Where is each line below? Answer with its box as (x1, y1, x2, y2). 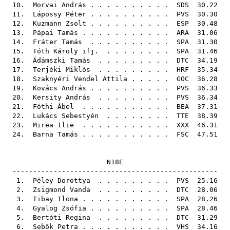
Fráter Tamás (33, 38, 82, 46)
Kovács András (33, 84, 86, 92)
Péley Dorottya (33, 177, 90, 184)
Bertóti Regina (33, 214, 90, 221)
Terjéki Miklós (33, 66, 90, 73)
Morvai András (33, 1, 86, 9)
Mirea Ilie (33, 121, 74, 129)
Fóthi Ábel (33, 103, 74, 110)
